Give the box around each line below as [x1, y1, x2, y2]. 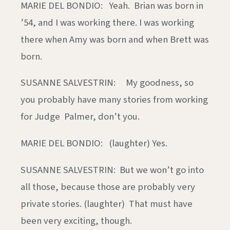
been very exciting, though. [21, 214, 132, 227]
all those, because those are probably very [21, 180, 195, 194]
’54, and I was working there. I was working [21, 15, 194, 29]
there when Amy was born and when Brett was [21, 32, 209, 46]
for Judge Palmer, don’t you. [21, 110, 140, 124]
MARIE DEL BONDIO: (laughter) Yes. [21, 136, 167, 150]
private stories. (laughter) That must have [21, 197, 193, 210]
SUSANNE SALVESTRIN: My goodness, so [21, 76, 194, 90]
